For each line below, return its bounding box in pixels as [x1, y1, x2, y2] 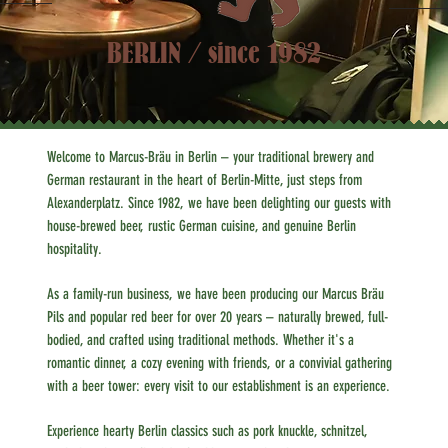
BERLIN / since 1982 [106, 36, 321, 68]
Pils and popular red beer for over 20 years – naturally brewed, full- [46, 308, 388, 326]
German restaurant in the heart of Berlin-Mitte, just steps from [46, 171, 362, 189]
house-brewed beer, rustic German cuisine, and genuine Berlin [46, 217, 356, 235]
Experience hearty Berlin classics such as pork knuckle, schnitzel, [46, 422, 367, 440]
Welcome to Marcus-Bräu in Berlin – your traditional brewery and [46, 148, 374, 166]
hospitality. [46, 240, 102, 258]
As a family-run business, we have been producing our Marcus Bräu [46, 285, 384, 303]
